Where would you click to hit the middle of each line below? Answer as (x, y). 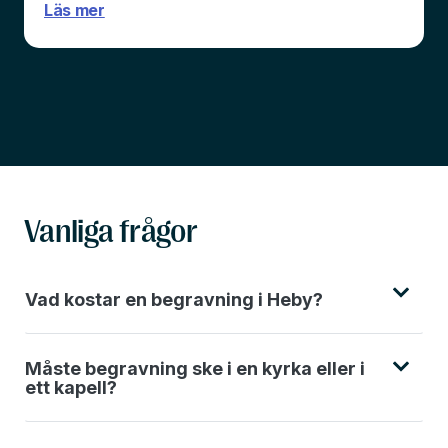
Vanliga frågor (111, 231)
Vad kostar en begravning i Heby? (174, 299)
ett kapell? (71, 387)
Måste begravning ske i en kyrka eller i (195, 368)
